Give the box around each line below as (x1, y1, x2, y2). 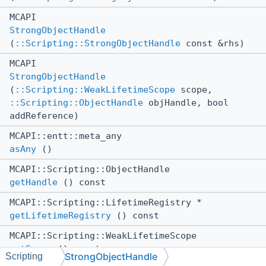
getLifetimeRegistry (9, 210, 111, 221)
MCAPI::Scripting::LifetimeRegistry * (9, 197, 207, 208)
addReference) (9, 110, 79, 122)
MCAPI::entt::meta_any (9, 131, 127, 142)
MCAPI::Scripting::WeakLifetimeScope (9, 230, 202, 242)
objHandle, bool (143, 97, 229, 109)
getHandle (9, 177, 58, 188)
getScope (9, 243, 52, 255)
